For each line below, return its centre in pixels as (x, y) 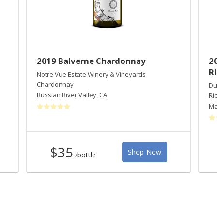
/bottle (86, 155)
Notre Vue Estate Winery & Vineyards (91, 74)
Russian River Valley (67, 95)
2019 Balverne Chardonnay (91, 61)
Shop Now (145, 152)
